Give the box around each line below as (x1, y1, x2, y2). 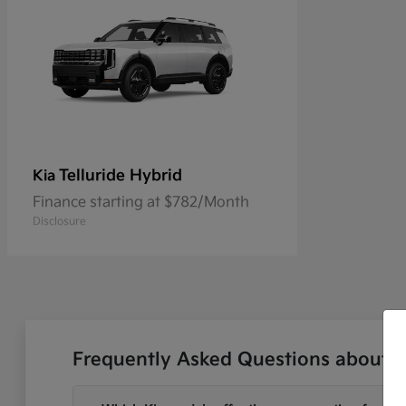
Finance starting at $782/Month (33, 194, 249, 212)
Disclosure (33, 215, 86, 229)
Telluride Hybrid (59, 167, 182, 186)
